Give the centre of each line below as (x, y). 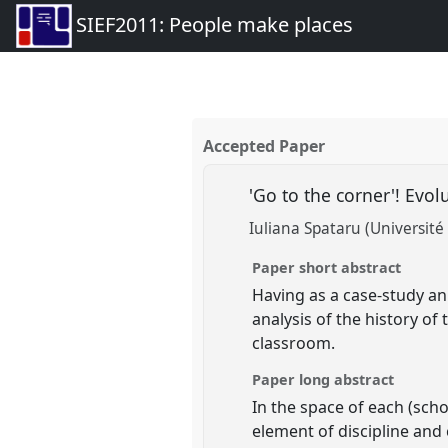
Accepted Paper (264, 146)
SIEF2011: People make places (214, 25)
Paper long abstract (323, 379)
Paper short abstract (327, 267)
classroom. (294, 342)
